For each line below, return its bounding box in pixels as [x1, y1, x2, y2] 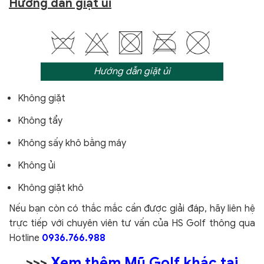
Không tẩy [18, 115, 62, 127]
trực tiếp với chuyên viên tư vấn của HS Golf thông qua [9, 217, 255, 230]
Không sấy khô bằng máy [18, 137, 126, 150]
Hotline [9, 232, 42, 245]
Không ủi [18, 160, 55, 172]
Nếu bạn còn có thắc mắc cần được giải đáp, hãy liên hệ [9, 203, 255, 215]
